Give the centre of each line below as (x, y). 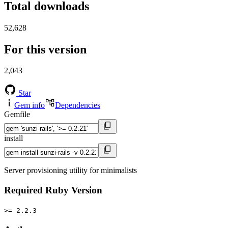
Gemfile (17, 115)
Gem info (30, 105)
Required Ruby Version (53, 190)
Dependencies (78, 105)
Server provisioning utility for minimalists (70, 170)
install (13, 138)
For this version (45, 49)
